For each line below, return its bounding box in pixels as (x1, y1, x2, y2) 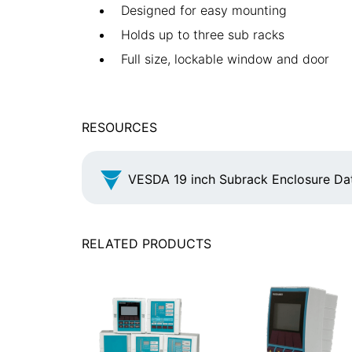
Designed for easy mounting (121, 2, 287, 18)
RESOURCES (82, 119, 157, 135)
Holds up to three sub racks (121, 27, 284, 42)
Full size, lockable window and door (121, 51, 329, 67)
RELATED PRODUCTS (82, 236, 211, 251)
